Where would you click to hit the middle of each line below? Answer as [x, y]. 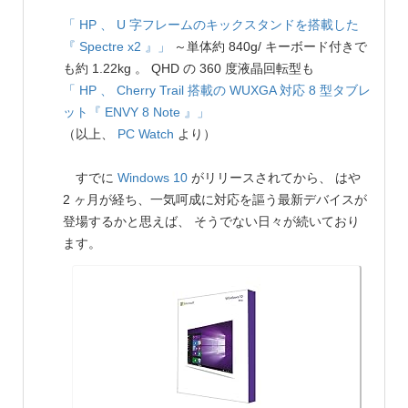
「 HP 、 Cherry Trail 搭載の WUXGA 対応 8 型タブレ [217, 90]
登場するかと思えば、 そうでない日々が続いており [211, 221]
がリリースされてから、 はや [274, 177]
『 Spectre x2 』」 [117, 46]
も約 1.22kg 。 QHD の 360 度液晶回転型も [189, 68]
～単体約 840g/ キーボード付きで [269, 46]
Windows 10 [153, 177]
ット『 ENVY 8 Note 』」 [136, 112]
